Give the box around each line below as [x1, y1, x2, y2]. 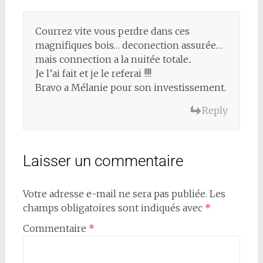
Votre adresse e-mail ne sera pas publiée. [22, 188, 207, 200]
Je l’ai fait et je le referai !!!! [35, 68, 151, 80]
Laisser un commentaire [22, 152, 183, 170]
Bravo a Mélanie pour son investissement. [35, 82, 226, 94]
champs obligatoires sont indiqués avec [22, 202, 205, 214]
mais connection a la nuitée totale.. [35, 53, 191, 66]
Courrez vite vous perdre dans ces [35, 25, 190, 38]
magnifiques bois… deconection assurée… [35, 39, 222, 52]
